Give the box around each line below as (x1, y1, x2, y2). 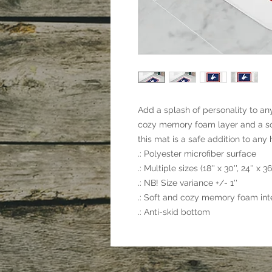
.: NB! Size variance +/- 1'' (138, 178, 237, 188)
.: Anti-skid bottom (138, 207, 210, 217)
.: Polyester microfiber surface (138, 149, 256, 159)
